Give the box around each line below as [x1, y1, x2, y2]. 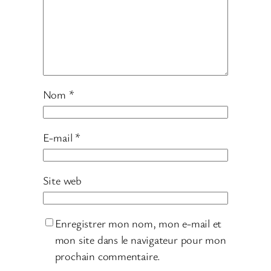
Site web [42, 173, 82, 188]
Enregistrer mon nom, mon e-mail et [54, 216, 222, 231]
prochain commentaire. [54, 249, 161, 264]
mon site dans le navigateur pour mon [54, 232, 226, 247]
